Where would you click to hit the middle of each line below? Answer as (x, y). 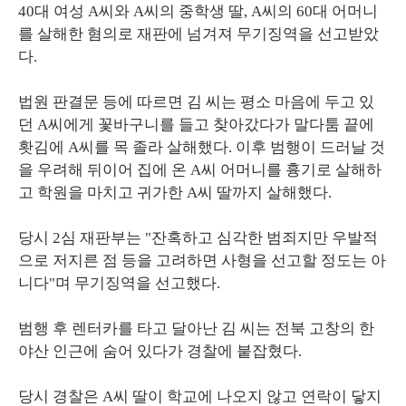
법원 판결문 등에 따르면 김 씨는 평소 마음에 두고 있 (196, 101)
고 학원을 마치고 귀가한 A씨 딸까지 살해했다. (175, 192)
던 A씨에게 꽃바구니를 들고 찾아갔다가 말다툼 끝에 (196, 124)
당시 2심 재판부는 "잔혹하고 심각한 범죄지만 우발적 (198, 237)
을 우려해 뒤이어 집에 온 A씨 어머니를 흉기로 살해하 (200, 169)
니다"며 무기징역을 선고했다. (119, 283)
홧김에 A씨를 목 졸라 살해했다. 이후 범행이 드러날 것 (202, 147)
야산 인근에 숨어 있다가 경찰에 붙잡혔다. (160, 351)
